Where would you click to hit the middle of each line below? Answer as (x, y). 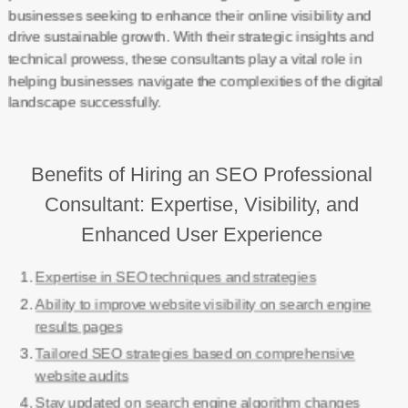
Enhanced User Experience (202, 235)
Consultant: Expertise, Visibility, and (202, 204)
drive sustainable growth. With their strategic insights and (191, 37)
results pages (78, 326)
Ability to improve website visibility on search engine (203, 305)
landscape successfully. (84, 102)
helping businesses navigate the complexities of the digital (195, 81)
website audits (82, 376)
